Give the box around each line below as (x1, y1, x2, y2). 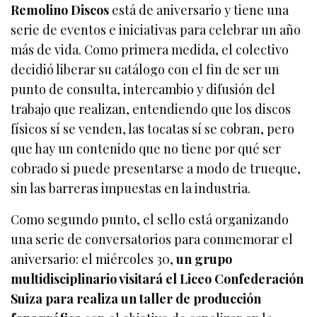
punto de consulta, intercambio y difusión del (11, 81, 276, 98)
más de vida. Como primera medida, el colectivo (11, 41, 289, 59)
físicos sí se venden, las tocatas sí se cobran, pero (11, 120, 295, 138)
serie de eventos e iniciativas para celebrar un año (11, 21, 301, 39)
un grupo (176, 250, 233, 268)
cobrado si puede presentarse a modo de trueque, (11, 160, 301, 178)
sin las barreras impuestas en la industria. (11, 180, 251, 197)
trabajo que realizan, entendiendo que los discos (11, 100, 292, 118)
